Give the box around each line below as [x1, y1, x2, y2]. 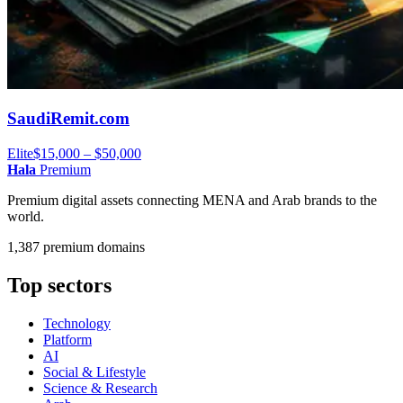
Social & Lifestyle [43, 364, 146, 380]
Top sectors [7, 273, 112, 298]
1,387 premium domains [7, 239, 145, 255]
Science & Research [43, 381, 157, 396]
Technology [43, 316, 111, 331]
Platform [43, 332, 92, 347]
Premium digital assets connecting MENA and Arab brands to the [7, 193, 377, 209]
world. [7, 209, 44, 225]
